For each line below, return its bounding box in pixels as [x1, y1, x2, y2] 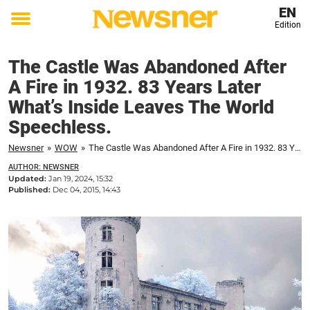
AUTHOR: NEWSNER [8, 163, 79, 172]
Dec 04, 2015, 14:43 [53, 185, 120, 194]
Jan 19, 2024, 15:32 [48, 174, 113, 183]
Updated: [8, 174, 48, 183]
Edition [274, 20, 301, 30]
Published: [8, 185, 53, 194]
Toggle [11, 21, 48, 36]
